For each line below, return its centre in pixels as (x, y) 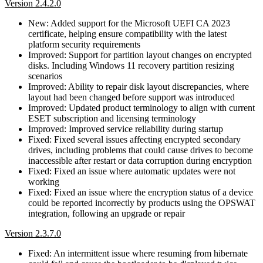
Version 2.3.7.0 (33, 233)
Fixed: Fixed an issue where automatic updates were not (132, 171)
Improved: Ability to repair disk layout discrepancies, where (139, 86)
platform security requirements (84, 44)
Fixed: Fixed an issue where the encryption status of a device (141, 192)
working (44, 181)
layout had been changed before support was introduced (131, 97)
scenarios (45, 76)
